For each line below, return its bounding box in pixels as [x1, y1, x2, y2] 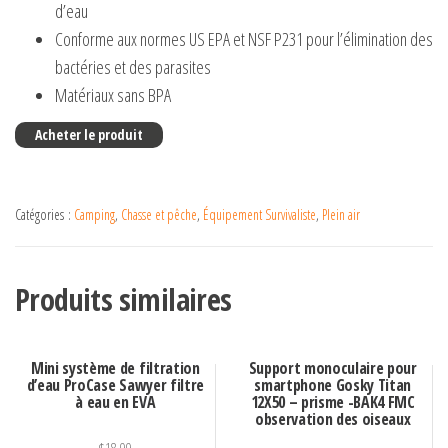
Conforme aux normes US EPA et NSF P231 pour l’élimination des [55, 27, 433, 51]
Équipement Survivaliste [203, 205, 316, 224]
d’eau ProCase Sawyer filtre [26, 374, 204, 397]
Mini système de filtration [30, 357, 200, 380]
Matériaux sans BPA [55, 83, 171, 107]
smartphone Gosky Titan [254, 374, 412, 397]
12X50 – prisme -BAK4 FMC [250, 391, 415, 414]
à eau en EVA [75, 391, 156, 414]
